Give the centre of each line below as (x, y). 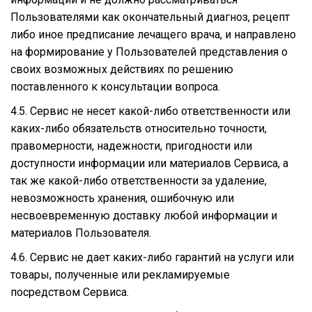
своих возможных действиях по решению (122, 69)
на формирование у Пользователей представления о (149, 52)
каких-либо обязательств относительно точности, (139, 128)
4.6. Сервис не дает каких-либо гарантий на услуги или (152, 257)
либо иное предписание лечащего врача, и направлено (153, 34)
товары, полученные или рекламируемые (120, 274)
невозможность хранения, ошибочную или (122, 198)
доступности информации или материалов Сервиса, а (149, 163)
